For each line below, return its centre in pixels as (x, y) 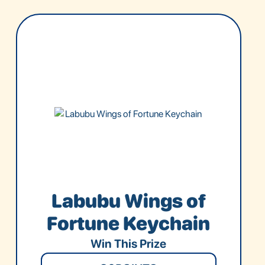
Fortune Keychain (129, 223)
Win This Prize (129, 243)
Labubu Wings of (128, 201)
